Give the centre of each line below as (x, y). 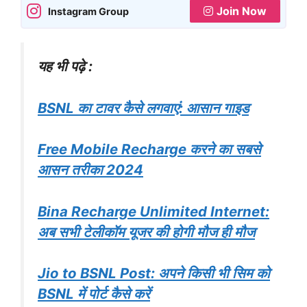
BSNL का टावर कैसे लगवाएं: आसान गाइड (143, 108)
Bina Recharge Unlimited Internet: (153, 211)
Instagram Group (88, 11)
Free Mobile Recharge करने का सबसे (149, 149)
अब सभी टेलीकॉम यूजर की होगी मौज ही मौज (146, 232)
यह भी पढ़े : (65, 66)
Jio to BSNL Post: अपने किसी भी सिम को (154, 273)
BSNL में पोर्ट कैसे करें (94, 294)
